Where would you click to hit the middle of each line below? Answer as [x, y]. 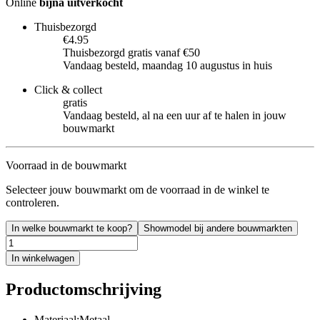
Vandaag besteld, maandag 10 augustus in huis [167, 65]
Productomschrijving [84, 289]
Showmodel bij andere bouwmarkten [218, 228]
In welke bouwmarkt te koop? [72, 228]
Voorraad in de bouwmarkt [66, 165]
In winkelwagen [43, 258]
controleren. [32, 202]
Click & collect [68, 89]
